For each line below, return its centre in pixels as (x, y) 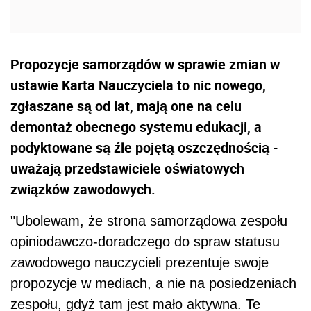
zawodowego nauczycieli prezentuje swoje (140, 263)
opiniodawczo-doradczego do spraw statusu (145, 242)
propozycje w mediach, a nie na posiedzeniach (153, 284)
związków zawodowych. (83, 190)
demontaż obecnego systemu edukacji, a (136, 127)
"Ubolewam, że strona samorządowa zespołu (149, 221)
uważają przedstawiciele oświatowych (127, 169)
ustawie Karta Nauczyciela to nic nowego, (138, 85)
